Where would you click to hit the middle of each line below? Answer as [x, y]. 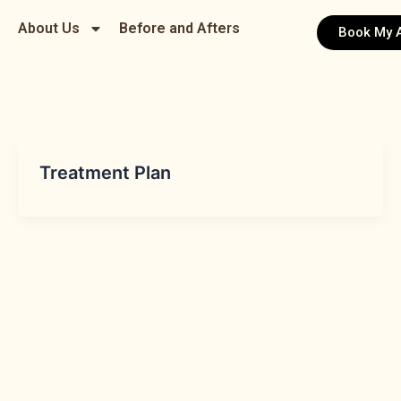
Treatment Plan [105, 172]
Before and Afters [179, 28]
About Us [48, 28]
